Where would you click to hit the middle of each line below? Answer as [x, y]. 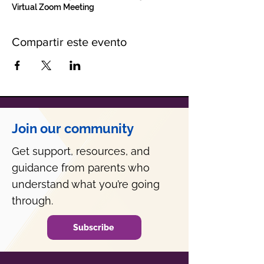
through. [32, 201]
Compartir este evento [69, 42]
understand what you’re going [86, 184]
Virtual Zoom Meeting [53, 7]
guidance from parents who [81, 168]
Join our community [73, 128]
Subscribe [93, 227]
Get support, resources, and [81, 151]
